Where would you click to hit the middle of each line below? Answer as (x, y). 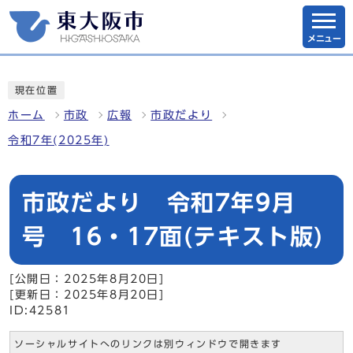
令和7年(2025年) (59, 140)
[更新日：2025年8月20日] (87, 295)
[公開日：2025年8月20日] (87, 279)
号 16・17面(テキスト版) (173, 236)
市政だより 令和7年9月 (159, 203)
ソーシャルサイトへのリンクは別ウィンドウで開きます (148, 344)
